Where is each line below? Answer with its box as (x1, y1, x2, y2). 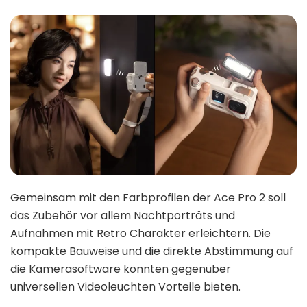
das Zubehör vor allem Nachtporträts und (10, 208, 235, 224)
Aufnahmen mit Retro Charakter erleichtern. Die (10, 225, 271, 242)
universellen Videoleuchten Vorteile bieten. (10, 279, 241, 295)
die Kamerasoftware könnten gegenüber (10, 261, 231, 278)
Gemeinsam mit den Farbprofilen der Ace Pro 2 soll (10, 190, 286, 206)
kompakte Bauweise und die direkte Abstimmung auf (10, 243, 293, 260)
